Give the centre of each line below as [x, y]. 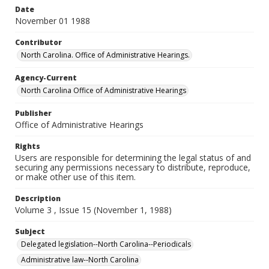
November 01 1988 [53, 21]
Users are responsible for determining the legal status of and [133, 158]
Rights [28, 146]
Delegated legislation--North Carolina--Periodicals [106, 244]
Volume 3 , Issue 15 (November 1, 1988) [93, 210]
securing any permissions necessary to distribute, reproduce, [133, 167]
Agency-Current [46, 78]
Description [38, 198]
